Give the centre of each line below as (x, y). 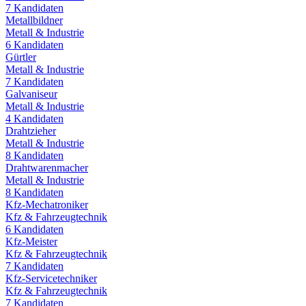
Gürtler (21, 57)
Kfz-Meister (31, 241)
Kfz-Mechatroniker (47, 204)
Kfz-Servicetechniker (51, 278)
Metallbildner (34, 20)
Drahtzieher (31, 130)
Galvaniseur (31, 94)
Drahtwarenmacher (47, 167)
